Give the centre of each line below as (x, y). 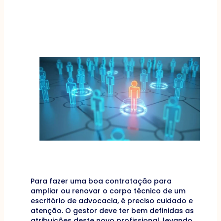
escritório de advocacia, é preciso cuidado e (111, 201)
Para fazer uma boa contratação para (101, 181)
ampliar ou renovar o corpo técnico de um (108, 191)
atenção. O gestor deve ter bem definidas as (112, 210)
